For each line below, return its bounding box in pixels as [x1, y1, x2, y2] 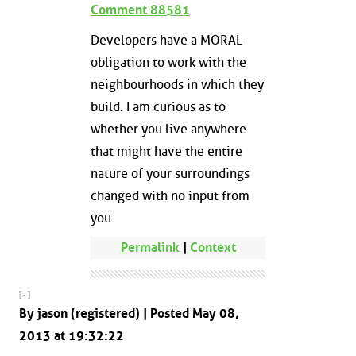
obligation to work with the [91, 54, 246, 70]
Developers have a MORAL [91, 32, 242, 48]
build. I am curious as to [91, 99, 226, 114]
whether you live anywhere [91, 121, 246, 137]
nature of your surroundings [91, 165, 250, 181]
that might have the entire [91, 143, 242, 159]
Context [189, 240, 236, 256]
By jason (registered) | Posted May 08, [19, 305, 239, 321]
